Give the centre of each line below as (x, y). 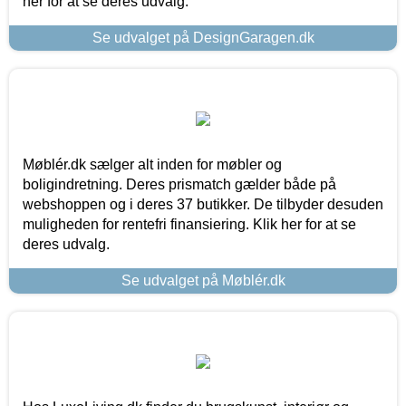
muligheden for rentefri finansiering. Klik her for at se (189, 224)
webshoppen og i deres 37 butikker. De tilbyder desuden (203, 204)
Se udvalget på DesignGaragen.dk (203, 37)
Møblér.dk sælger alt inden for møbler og (152, 164)
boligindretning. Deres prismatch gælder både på (179, 184)
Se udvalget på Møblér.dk (203, 280)
